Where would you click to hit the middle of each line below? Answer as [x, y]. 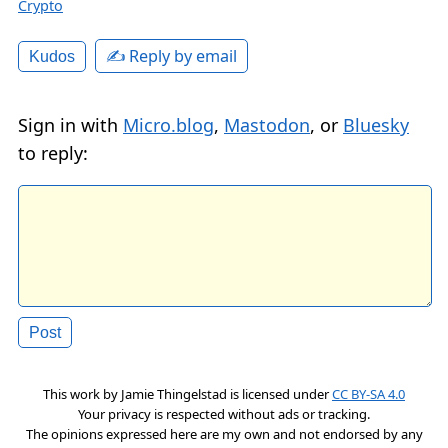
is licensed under [279, 393]
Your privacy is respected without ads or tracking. [224, 413]
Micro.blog [168, 124]
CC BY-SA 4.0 [368, 393]
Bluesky [376, 124]
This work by [82, 393]
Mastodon [267, 124]
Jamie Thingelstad [174, 393]
